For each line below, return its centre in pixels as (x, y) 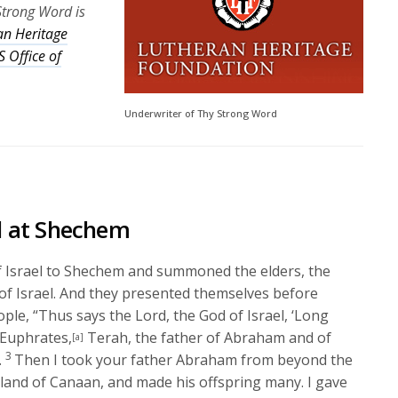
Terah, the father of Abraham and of (208, 338)
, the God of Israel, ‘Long (248, 315)
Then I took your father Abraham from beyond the (184, 360)
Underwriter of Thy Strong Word (201, 113)
